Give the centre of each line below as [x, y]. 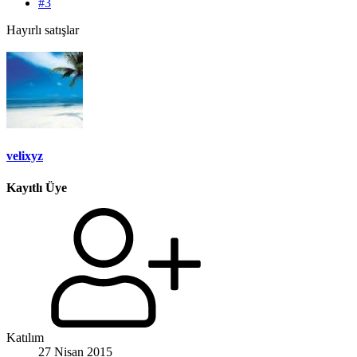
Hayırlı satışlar [43, 30]
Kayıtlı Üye [37, 187]
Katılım [25, 337]
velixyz [25, 155]
